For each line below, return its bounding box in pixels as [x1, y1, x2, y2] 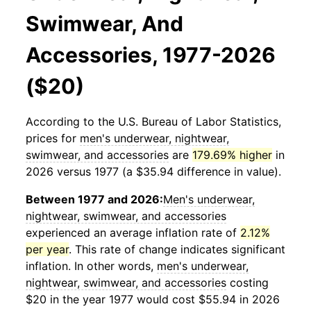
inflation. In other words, [26, 259, 157, 273]
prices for [26, 131, 80, 145]
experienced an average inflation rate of [26, 226, 240, 239]
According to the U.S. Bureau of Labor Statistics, [26, 115, 281, 128]
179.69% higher [192, 148, 272, 162]
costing [226, 276, 269, 289]
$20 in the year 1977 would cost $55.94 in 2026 [26, 292, 280, 306]
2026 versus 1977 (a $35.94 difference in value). [26, 165, 281, 178]
